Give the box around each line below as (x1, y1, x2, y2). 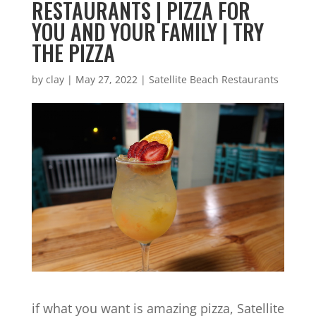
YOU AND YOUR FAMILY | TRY (31, 16, 264, 47)
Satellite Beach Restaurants (148, 73, 279, 86)
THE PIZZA (31, 37, 115, 68)
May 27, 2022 (75, 73, 138, 86)
